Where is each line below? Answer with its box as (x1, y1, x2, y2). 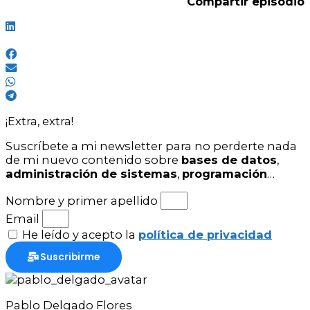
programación (182, 166, 267, 181)
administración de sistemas (6, 166, 177, 181)
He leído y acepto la (22, 228, 138, 242)
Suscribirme (40, 250, 100, 264)
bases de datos (181, 152, 277, 167)
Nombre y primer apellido (6, 194, 161, 208)
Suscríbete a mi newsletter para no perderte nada (6, 138, 297, 153)
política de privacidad (138, 228, 272, 242)
